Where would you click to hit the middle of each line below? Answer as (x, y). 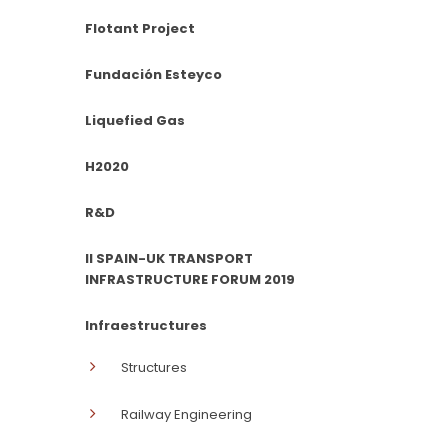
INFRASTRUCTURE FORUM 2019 (190, 280)
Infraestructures (146, 326)
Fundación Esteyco (153, 75)
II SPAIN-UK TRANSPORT (169, 259)
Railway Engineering (186, 415)
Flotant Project (140, 29)
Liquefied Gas (135, 121)
